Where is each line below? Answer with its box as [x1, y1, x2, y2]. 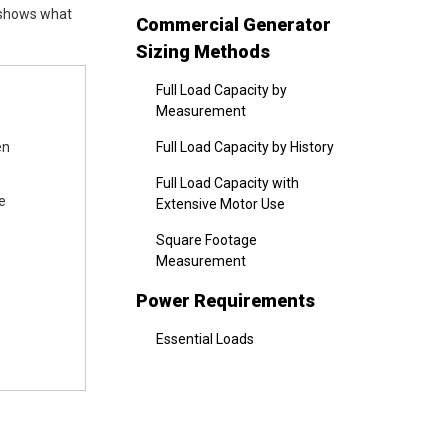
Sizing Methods [136, 41, 270, 62]
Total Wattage [156, 403, 245, 419]
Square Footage [156, 232, 257, 248]
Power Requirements [136, 290, 315, 311]
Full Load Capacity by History [156, 139, 334, 155]
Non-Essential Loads [156, 367, 284, 383]
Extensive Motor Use [156, 196, 285, 212]
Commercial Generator [136, 14, 331, 35]
